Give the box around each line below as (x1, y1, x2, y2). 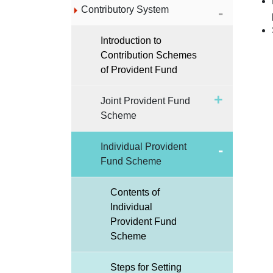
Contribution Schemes (101, 50, 197, 60)
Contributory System (81, 4, 169, 15)
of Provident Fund (101, 65, 177, 75)
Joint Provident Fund (101, 96, 190, 106)
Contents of (110, 187, 160, 197)
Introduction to (101, 35, 161, 46)
